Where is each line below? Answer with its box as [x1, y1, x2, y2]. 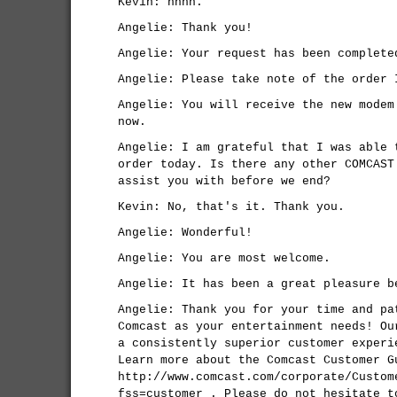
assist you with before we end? [118, 175, 331, 188]
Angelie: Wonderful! [118, 226, 253, 239]
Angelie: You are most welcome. [118, 252, 331, 265]
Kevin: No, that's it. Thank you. [118, 200, 345, 214]
